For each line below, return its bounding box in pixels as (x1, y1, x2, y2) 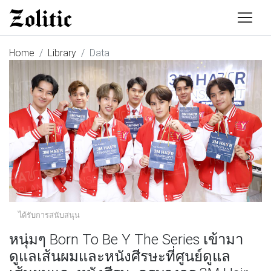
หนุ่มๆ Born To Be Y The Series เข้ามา (9, 230, 243, 248)
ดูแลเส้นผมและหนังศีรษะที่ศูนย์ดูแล (9, 247, 230, 265)
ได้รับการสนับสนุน (18, 209, 80, 220)
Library (48, 46, 76, 59)
